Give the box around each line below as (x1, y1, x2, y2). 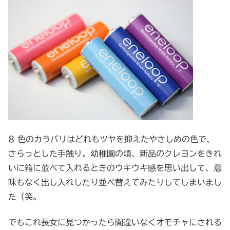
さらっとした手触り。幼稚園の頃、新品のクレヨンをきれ (8, 149, 222, 158)
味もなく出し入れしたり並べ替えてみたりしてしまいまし (8, 178, 222, 186)
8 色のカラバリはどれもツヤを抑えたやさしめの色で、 (8, 135, 215, 143)
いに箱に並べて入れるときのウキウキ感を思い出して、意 (8, 163, 222, 172)
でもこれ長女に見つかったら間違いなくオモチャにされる (8, 218, 222, 226)
